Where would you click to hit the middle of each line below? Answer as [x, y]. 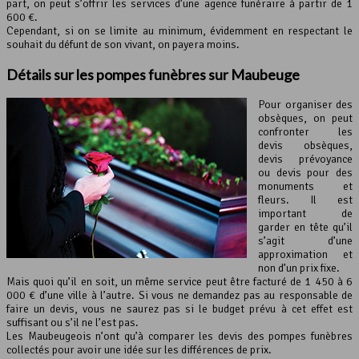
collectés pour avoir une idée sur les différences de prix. [139, 349]
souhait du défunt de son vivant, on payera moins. [123, 44]
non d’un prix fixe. [299, 268]
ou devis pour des [305, 172]
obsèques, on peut [305, 118]
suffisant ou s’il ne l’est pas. [73, 322]
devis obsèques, [305, 145]
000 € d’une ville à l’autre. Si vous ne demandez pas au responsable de [179, 295]
